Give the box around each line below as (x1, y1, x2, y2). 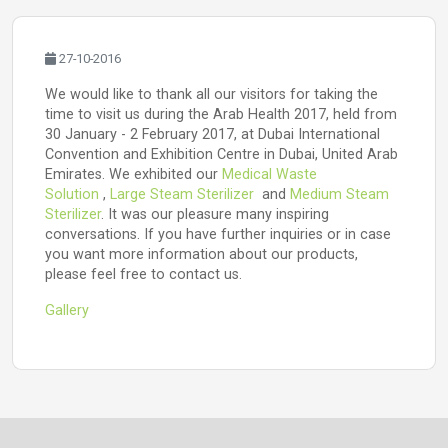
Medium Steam (290, 186, 389, 203)
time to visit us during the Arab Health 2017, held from (45, 106, 397, 123)
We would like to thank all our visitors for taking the (45, 86, 378, 103)
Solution (45, 186, 99, 203)
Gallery (45, 302, 89, 319)
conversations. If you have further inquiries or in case (45, 226, 391, 243)
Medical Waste (222, 166, 317, 183)
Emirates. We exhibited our (45, 166, 222, 183)
